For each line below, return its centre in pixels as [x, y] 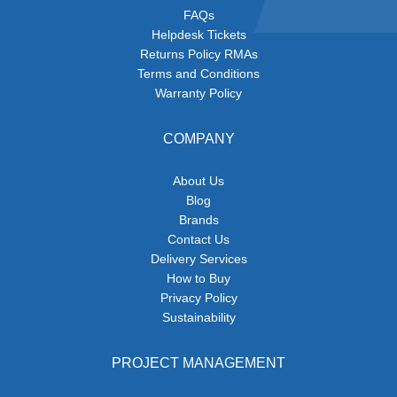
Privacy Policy [198, 298]
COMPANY [198, 139]
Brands [198, 220]
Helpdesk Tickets [198, 35]
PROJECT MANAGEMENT [198, 363]
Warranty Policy [198, 93]
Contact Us [198, 240]
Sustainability [198, 318]
